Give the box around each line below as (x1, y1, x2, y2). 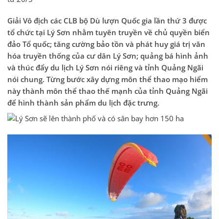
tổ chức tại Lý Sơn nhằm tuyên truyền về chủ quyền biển (7, 27, 210, 38)
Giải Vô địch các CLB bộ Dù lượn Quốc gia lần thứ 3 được (7, 15, 207, 26)
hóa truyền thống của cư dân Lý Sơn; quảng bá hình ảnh (7, 50, 208, 61)
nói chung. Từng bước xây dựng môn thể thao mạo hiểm (7, 74, 208, 85)
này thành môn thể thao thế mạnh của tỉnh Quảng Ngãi (7, 86, 208, 96)
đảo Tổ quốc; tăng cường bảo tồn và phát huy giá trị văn (7, 39, 205, 49)
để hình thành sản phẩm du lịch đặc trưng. (7, 97, 159, 108)
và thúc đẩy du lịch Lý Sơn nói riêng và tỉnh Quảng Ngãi (7, 62, 203, 73)
